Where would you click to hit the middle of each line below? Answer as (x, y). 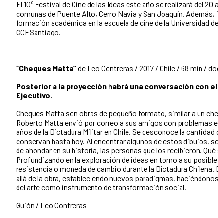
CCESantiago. (38, 32)
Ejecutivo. (34, 95)
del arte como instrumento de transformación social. (101, 187)
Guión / (28, 205)
